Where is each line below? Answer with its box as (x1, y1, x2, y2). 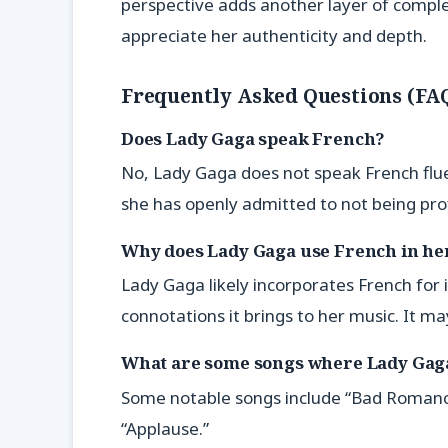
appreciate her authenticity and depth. (121, 24, 427, 48)
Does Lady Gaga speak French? (121, 126, 386, 150)
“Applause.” (121, 416, 209, 440)
